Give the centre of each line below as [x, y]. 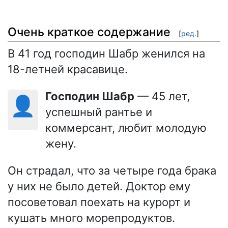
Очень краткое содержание [89, 32]
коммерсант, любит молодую [126, 127]
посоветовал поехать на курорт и [99, 202]
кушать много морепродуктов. [91, 218]
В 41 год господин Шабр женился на [106, 53]
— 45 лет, [162, 96]
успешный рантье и [99, 112]
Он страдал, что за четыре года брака [112, 170]
